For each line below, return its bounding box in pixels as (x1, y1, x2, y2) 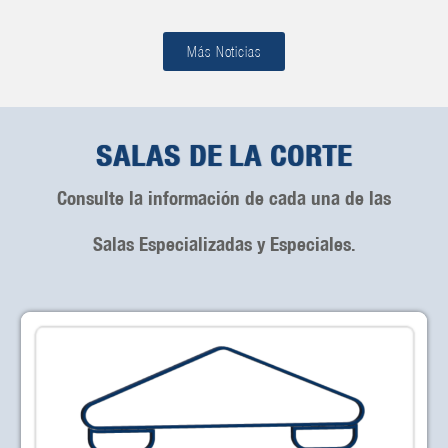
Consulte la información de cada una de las (57, 186, 391, 211)
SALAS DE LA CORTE (96, 137, 352, 174)
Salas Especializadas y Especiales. (92, 232, 356, 257)
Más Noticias (187, 43, 261, 61)
